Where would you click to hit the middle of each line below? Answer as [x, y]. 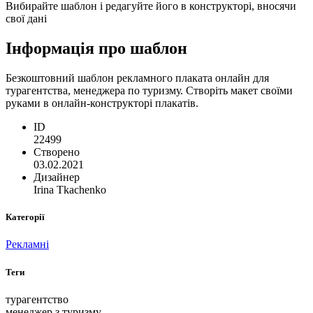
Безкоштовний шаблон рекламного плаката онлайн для [137, 78]
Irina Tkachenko [70, 190]
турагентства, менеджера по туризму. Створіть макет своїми [149, 91]
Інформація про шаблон [96, 49]
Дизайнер [57, 177]
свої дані [26, 19]
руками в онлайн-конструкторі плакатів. [102, 103]
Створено [57, 152]
